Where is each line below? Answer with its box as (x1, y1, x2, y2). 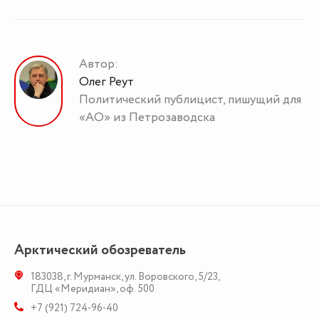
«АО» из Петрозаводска (78, 109, 215, 127)
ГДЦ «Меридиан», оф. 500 (31, 281, 155, 297)
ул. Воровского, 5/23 (125, 269, 218, 285)
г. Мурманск (67, 269, 121, 285)
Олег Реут (78, 73, 134, 91)
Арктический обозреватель (14, 240, 186, 261)
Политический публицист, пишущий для (78, 91, 301, 109)
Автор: (78, 56, 118, 73)
